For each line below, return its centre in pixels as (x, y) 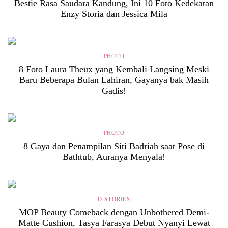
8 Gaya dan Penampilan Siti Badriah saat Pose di (114, 146)
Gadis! (114, 90)
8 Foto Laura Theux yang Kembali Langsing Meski (114, 69)
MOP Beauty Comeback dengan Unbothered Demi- (114, 212)
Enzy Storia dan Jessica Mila (114, 13)
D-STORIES (114, 199)
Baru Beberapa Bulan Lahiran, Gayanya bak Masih (114, 80)
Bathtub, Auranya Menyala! (114, 156)
